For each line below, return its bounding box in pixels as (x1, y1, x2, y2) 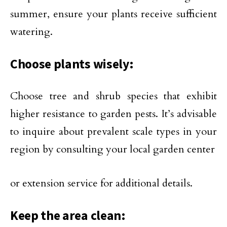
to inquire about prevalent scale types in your (10, 125, 217, 139)
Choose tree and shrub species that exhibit (10, 89, 217, 103)
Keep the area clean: (10, 207, 126, 224)
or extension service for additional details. (10, 176, 193, 191)
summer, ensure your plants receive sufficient (10, 7, 217, 21)
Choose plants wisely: (10, 56, 134, 72)
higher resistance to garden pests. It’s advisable (10, 107, 217, 121)
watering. (10, 25, 53, 39)
